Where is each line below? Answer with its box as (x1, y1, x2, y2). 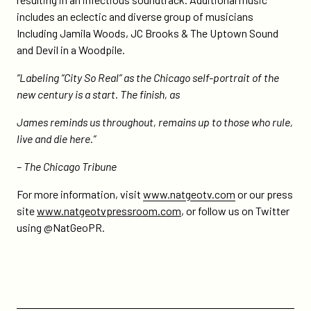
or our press (235, 187, 293, 201)
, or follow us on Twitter (181, 204, 289, 217)
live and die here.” (17, 132, 96, 145)
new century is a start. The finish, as (17, 87, 180, 101)
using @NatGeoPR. (17, 221, 105, 234)
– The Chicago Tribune (17, 160, 117, 173)
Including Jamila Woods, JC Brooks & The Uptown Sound (17, 26, 278, 40)
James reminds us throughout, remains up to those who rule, (17, 115, 293, 128)
